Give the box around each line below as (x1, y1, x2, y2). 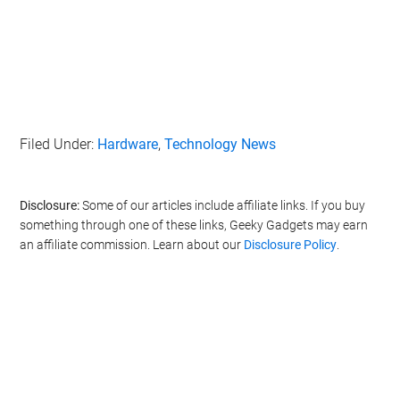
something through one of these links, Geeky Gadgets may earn (20, 218, 369, 233)
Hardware (97, 136, 159, 154)
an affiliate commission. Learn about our (20, 237, 245, 253)
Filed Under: (20, 136, 98, 154)
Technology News (164, 136, 277, 154)
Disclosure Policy (244, 237, 337, 253)
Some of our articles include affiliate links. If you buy (79, 198, 366, 213)
